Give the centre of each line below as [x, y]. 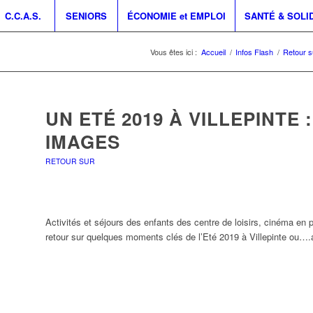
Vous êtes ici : [174, 52]
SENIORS [86, 16]
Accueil [213, 52]
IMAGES [82, 141]
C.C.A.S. [23, 16]
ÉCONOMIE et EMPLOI [176, 16]
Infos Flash [254, 52]
